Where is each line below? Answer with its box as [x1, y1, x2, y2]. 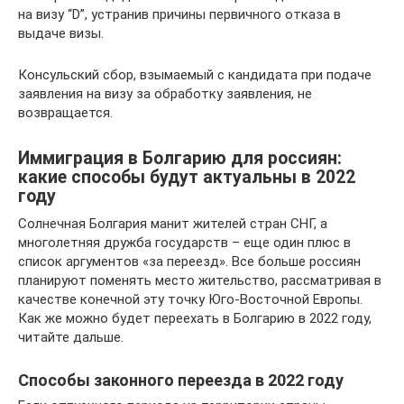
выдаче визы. [18, 24, 104, 41]
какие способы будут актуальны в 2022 [18, 166, 355, 188]
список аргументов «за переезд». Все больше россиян [18, 252, 361, 270]
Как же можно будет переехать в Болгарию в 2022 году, [18, 309, 372, 326]
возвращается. [18, 104, 113, 121]
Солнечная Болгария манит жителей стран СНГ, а [18, 215, 327, 232]
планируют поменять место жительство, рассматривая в [18, 271, 381, 289]
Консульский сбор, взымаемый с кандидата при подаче [18, 66, 372, 83]
